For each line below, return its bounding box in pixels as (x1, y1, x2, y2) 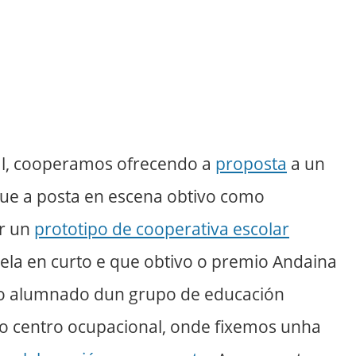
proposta (215, 153, 287, 176)
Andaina (273, 250, 337, 273)
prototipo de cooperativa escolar (34, 218, 289, 241)
